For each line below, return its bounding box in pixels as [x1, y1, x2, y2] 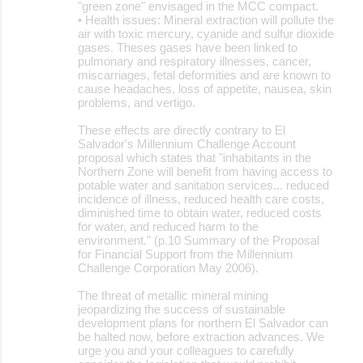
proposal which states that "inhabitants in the [78, 150, 311, 164]
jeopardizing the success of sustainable [78, 301, 285, 316]
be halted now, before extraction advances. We [78, 329, 324, 344]
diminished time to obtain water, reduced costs [78, 205, 322, 220]
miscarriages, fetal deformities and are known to [78, 67, 331, 82]
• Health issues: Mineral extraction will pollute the [78, 12, 334, 27]
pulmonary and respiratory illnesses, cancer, [78, 53, 311, 68]
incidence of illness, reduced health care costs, [78, 191, 324, 206]
